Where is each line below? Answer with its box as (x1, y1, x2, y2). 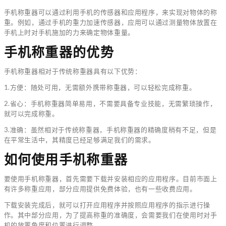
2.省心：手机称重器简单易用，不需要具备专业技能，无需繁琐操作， (4, 99, 217, 107)
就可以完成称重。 (4, 109, 59, 118)
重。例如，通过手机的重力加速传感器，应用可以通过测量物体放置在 (4, 18, 217, 26)
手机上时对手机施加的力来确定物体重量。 (4, 28, 135, 36)
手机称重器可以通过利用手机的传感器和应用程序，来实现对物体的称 (4, 8, 217, 16)
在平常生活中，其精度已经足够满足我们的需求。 (4, 135, 155, 144)
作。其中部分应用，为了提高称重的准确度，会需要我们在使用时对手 (4, 210, 217, 219)
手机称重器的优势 (4, 43, 114, 62)
